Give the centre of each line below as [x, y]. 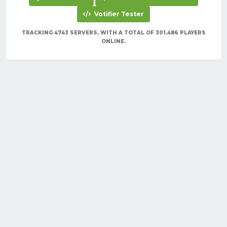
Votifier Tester [118, 14]
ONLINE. [113, 42]
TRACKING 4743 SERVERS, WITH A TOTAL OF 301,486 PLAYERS [113, 33]
